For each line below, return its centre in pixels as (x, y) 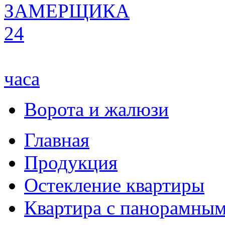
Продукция (71, 162)
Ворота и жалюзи (96, 109)
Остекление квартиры (114, 185)
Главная (57, 140)
